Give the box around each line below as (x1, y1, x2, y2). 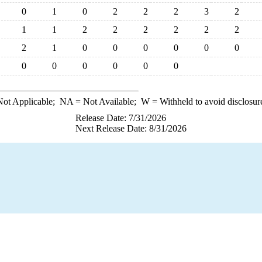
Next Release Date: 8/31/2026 (75, 123, 187, 133)
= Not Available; (73, 96, 141, 106)
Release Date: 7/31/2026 (75, 113, 166, 123)
